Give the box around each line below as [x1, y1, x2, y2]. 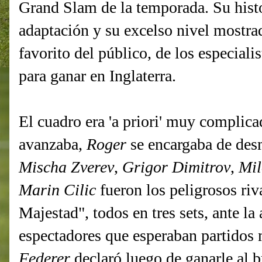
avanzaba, [19, 135, 87, 154]
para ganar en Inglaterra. [19, 67, 176, 85]
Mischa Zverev [19, 158, 114, 177]
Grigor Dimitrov [122, 158, 230, 177]
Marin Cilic [19, 181, 96, 199]
